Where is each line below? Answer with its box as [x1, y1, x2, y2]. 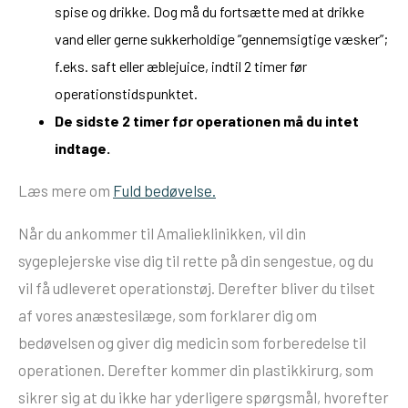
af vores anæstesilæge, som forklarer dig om [18, 305, 317, 324]
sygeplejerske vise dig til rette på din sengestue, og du [18, 250, 373, 270]
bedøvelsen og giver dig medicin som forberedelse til [18, 332, 366, 352]
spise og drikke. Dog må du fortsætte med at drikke [55, 2, 364, 20]
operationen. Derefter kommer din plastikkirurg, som [18, 360, 373, 379]
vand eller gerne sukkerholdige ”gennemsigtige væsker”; [55, 29, 388, 47]
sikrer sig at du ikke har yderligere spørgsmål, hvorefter [18, 387, 389, 406]
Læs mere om [18, 180, 113, 199]
